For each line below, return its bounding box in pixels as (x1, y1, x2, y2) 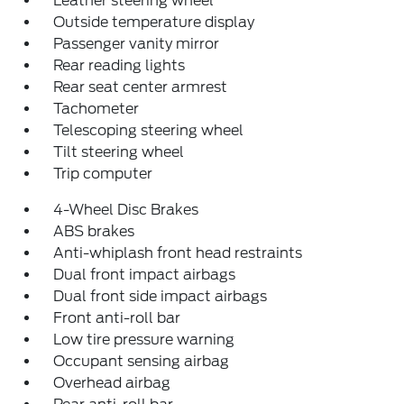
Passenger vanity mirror (53, 34, 220, 52)
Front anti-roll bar (53, 308, 181, 326)
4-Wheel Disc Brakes (53, 200, 199, 218)
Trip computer (53, 164, 153, 182)
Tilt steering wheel (53, 142, 185, 161)
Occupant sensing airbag (53, 352, 230, 370)
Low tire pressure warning (53, 330, 235, 348)
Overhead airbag (53, 373, 171, 391)
